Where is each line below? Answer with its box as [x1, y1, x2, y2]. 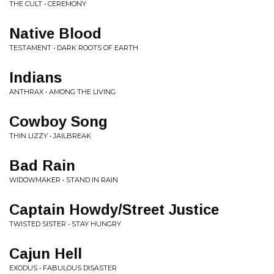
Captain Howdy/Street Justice [9, 201, 219, 218]
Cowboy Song [9, 113, 108, 130]
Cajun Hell [9, 245, 82, 262]
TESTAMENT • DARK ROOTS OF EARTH [9, 43, 138, 52]
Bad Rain [9, 157, 75, 174]
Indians [9, 68, 62, 86]
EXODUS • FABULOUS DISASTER [9, 263, 117, 272]
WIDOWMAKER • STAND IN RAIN [9, 175, 118, 184]
